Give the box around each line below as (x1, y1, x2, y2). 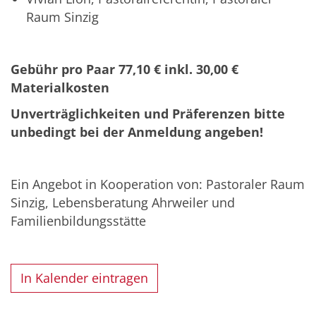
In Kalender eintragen (20, 269, 149, 287)
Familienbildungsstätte (11, 212, 146, 229)
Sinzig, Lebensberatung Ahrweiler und (11, 193, 235, 211)
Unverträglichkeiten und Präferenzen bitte (11, 104, 285, 122)
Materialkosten (11, 78, 109, 96)
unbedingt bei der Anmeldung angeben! (11, 123, 263, 140)
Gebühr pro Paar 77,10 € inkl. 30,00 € (11, 60, 238, 78)
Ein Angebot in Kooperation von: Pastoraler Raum (11, 175, 305, 193)
